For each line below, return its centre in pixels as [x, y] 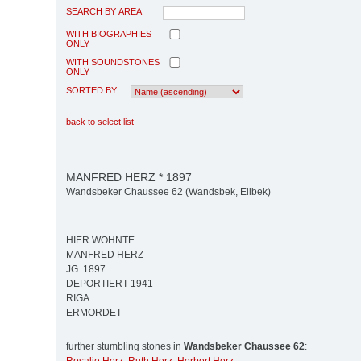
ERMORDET [94, 313]
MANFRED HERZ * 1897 [129, 177]
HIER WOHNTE [100, 241]
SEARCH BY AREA [104, 11]
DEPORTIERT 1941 [110, 284]
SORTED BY [91, 90]
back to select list [100, 121]
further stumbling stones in [125, 347]
